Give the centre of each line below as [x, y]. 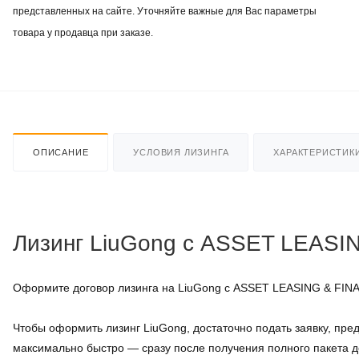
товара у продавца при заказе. [83, 33]
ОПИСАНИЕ [61, 152]
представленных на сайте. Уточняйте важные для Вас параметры [165, 11]
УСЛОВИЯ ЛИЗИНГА [181, 152]
